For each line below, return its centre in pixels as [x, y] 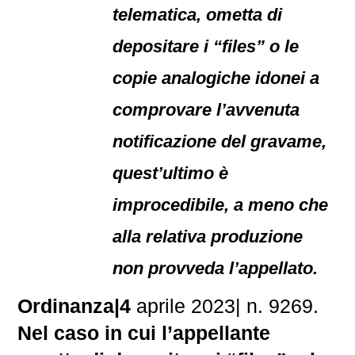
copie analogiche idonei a [216, 78]
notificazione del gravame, [220, 141]
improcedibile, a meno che [221, 205]
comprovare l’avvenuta [206, 110]
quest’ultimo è [171, 173]
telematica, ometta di [198, 15]
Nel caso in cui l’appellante [144, 333]
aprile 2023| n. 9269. [225, 306]
